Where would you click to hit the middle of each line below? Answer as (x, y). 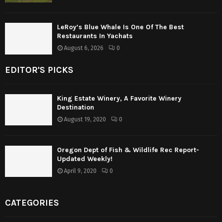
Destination (76, 107)
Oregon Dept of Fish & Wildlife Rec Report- (128, 150)
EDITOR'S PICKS (39, 70)
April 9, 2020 (80, 171)
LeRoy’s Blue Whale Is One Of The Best (120, 27)
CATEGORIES (32, 203)
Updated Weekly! (85, 159)
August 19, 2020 (85, 119)
